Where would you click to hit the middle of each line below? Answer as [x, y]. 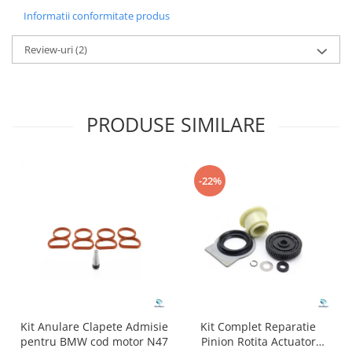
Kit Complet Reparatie [258, 326]
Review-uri [50, 49]
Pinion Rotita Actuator [258, 341]
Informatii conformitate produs [97, 15]
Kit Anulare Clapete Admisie [94, 326]
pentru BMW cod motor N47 [94, 341]
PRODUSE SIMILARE [176, 124]
